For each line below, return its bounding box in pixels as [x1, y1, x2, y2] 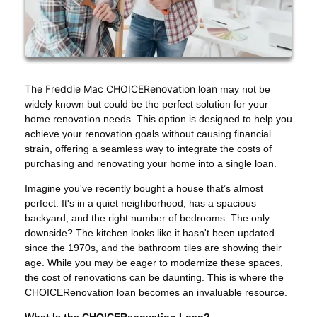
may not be [217, 83, 270, 95]
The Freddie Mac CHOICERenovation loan [25, 82, 217, 95]
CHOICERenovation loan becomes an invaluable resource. [25, 286, 287, 298]
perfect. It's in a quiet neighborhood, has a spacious [25, 197, 256, 209]
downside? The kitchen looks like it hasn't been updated [25, 226, 275, 238]
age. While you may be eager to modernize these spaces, [25, 256, 283, 268]
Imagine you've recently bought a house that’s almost [25, 182, 263, 194]
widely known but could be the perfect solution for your [25, 98, 268, 110]
